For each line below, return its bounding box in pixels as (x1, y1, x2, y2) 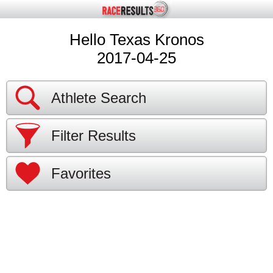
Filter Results (51, 127, 136, 144)
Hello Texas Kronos (69, 30, 204, 49)
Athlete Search (51, 90, 146, 106)
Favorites (51, 165, 111, 182)
